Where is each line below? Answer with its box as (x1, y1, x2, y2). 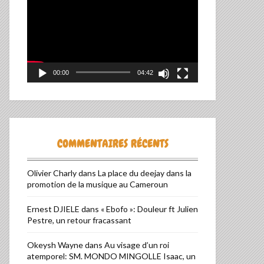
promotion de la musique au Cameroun (27, 179, 168, 190)
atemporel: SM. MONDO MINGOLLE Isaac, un (27, 251, 196, 262)
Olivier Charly (27, 168, 77, 179)
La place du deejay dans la (98, 168, 192, 179)
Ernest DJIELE (27, 204, 80, 214)
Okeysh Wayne (27, 240, 83, 250)
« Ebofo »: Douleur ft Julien (101, 204, 198, 214)
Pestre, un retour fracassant (27, 215, 131, 226)
